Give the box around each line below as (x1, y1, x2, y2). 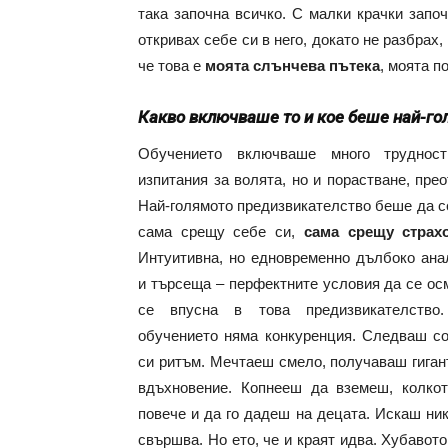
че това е (138, 57, 205, 74)
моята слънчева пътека (205, 57, 380, 74)
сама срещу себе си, (138, 223, 304, 240)
